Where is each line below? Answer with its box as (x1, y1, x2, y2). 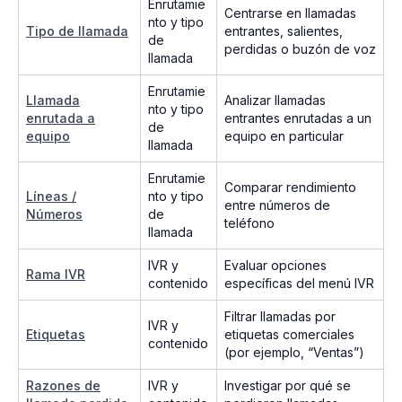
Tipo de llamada (26, 23, 128, 39)
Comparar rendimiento (224, 179, 356, 196)
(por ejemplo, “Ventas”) (224, 345, 364, 361)
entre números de (224, 197, 330, 214)
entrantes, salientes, (224, 23, 343, 39)
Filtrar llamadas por (224, 309, 336, 325)
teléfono (224, 215, 275, 232)
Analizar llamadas (224, 92, 326, 109)
